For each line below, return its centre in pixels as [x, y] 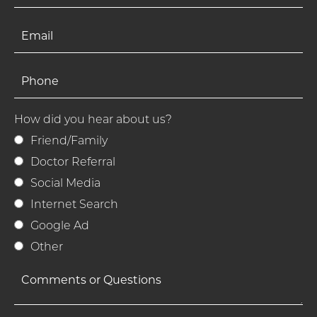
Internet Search [74, 205]
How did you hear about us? [93, 120]
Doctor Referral [73, 163]
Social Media [65, 184]
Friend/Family [69, 142]
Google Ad [60, 226]
